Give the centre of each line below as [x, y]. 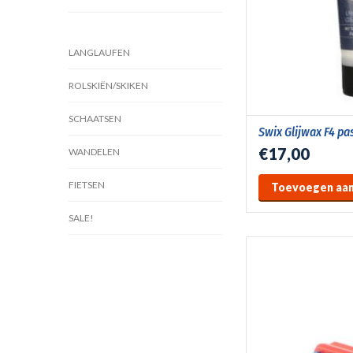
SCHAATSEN [95, 119]
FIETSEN [87, 185]
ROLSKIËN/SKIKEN [108, 85]
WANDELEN [94, 152]
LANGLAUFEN [99, 52]
